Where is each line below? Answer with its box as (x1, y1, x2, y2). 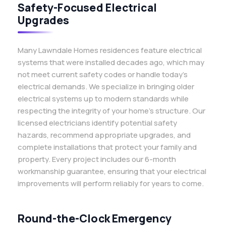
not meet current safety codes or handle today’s (18, 69, 188, 80)
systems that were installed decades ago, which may (18, 57, 204, 68)
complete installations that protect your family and (18, 142, 197, 152)
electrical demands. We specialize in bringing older (18, 81, 194, 92)
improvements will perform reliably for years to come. (18, 178, 204, 189)
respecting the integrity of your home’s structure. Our (18, 105, 205, 116)
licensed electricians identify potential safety (18, 118, 177, 128)
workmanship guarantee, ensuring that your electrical (18, 166, 206, 177)
